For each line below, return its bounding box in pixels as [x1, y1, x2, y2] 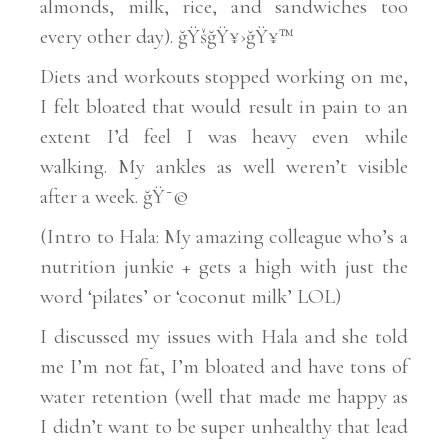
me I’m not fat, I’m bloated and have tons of [40, 354, 408, 380]
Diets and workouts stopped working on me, [40, 64, 408, 90]
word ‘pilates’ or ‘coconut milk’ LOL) [40, 284, 342, 310]
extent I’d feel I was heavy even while [40, 124, 408, 150]
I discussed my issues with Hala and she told [40, 324, 408, 350]
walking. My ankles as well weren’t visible [40, 154, 408, 180]
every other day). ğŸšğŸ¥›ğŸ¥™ [40, 24, 295, 50]
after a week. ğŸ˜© [40, 184, 190, 210]
